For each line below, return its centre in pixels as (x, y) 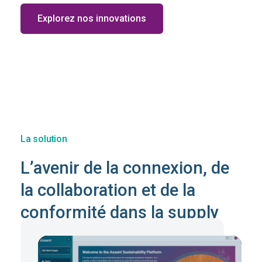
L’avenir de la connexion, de (125, 168)
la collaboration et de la (108, 190)
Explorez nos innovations (92, 19)
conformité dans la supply (120, 213)
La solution (44, 139)
